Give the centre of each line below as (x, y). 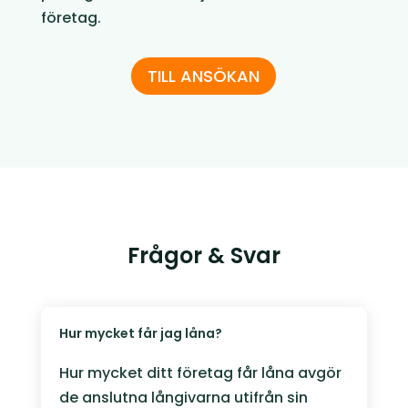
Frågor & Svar (204, 256)
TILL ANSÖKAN (204, 76)
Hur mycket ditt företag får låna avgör (200, 373)
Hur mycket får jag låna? (140, 334)
